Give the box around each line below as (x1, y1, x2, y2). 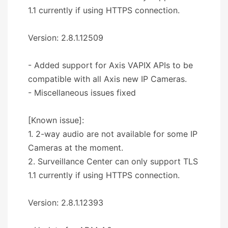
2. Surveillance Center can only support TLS (28, 156, 198, 166)
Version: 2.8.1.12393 (28, 197, 103, 208)
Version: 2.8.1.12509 (28, 32, 103, 43)
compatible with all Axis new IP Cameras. (28, 73, 187, 84)
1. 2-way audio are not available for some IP (28, 128, 197, 139)
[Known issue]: (28, 115, 84, 125)
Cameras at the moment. (28, 142, 123, 153)
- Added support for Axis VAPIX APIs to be (28, 60, 193, 70)
